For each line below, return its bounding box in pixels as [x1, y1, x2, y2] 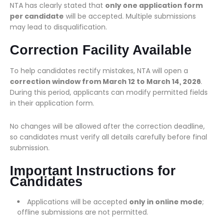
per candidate [10, 11, 64, 21]
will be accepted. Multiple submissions [64, 11, 196, 21]
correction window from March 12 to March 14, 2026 [10, 77, 201, 86]
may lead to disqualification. [10, 22, 107, 32]
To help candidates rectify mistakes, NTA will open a [10, 66, 188, 76]
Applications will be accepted [27, 197, 129, 207]
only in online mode [129, 197, 202, 207]
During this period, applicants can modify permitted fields [10, 87, 208, 97]
